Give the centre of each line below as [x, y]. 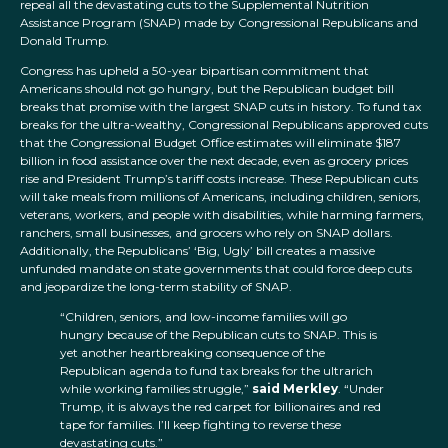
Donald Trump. [64, 41]
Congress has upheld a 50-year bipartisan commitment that [194, 71]
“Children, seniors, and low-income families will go [203, 317]
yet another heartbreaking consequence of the [192, 353]
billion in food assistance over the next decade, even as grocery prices [214, 161]
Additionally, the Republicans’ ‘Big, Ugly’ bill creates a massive [197, 251]
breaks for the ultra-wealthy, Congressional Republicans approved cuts [224, 125]
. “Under [361, 389]
